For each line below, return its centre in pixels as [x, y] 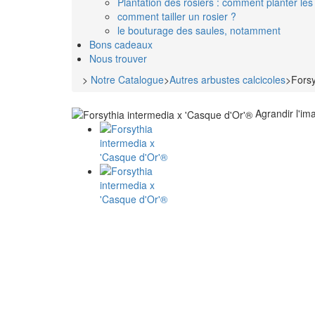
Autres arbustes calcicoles [227, 79]
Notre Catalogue [127, 79]
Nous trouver [118, 58]
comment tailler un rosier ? [177, 16]
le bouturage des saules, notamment [199, 30]
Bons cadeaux [121, 44]
